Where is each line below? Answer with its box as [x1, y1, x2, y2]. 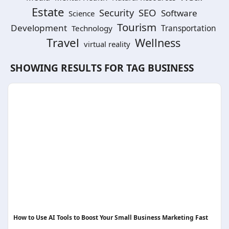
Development [10, 22, 67, 34]
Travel [46, 35, 79, 51]
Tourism [117, 20, 156, 34]
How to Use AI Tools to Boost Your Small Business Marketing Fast [13, 213, 208, 222]
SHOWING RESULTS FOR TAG [10, 61, 148, 75]
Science [68, 8, 95, 18]
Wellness [134, 35, 180, 50]
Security [99, 7, 134, 19]
